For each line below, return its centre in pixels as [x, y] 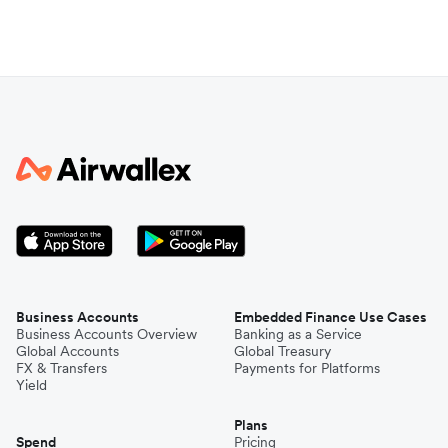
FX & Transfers [61, 368]
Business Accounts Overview [106, 334]
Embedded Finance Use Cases [330, 317]
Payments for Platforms [307, 368]
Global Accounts [67, 351]
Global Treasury [282, 351]
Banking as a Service [298, 334]
